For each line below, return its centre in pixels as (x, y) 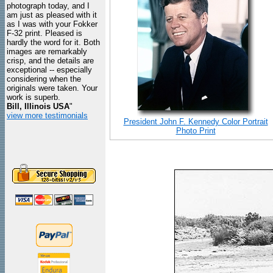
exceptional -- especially (49, 70)
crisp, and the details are (50, 61)
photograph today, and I (48, 6)
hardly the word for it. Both (53, 42)
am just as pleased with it (52, 15)
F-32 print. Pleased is (44, 33)
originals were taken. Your (52, 88)
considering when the (44, 79)
